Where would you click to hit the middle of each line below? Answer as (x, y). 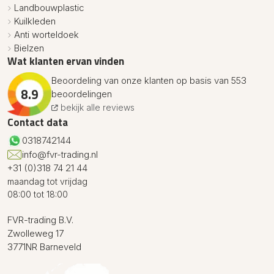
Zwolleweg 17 (35, 233)
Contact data (38, 122)
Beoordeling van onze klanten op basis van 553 (149, 80)
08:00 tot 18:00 (38, 194)
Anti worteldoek (46, 35)
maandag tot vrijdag (47, 181)
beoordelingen (82, 94)
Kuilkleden (35, 21)
